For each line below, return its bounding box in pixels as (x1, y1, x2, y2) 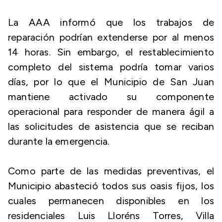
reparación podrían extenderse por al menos (8, 31, 214, 43)
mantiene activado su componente (8, 91, 214, 103)
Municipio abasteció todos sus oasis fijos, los (8, 180, 214, 192)
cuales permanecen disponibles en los (8, 195, 214, 207)
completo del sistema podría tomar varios (8, 61, 214, 73)
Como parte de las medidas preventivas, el (8, 165, 214, 177)
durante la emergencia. (8, 135, 110, 147)
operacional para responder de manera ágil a (8, 106, 214, 117)
